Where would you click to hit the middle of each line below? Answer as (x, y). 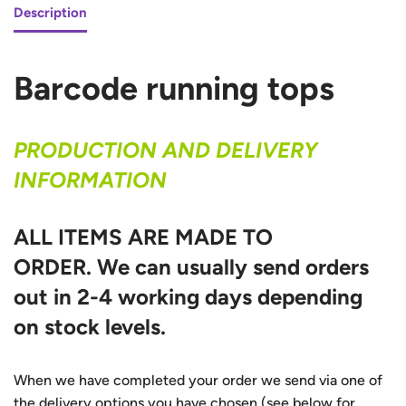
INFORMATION (90, 180)
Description (50, 12)
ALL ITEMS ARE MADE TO (143, 237)
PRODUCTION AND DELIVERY (169, 150)
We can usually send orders (233, 267)
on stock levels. (90, 327)
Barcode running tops (174, 88)
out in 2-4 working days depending (188, 297)
